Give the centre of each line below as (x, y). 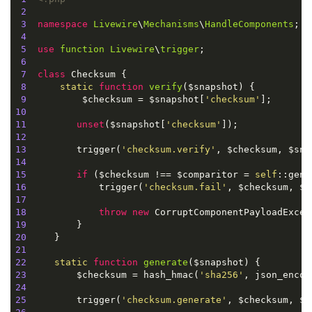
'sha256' (221, 274)
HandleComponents (249, 24)
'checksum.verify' (168, 149)
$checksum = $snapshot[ (115, 99)
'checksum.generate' (174, 299)
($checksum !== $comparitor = (171, 174)
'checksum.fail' (185, 187)
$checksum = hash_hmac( (112, 274)
